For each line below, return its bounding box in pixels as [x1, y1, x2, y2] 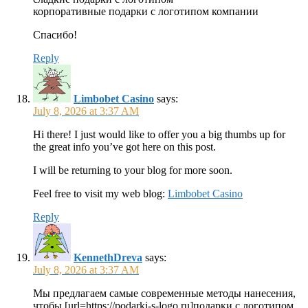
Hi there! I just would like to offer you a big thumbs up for [33, 129, 285, 140]
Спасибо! [33, 29, 77, 41]
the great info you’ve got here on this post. [33, 141, 216, 153]
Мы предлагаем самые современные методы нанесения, [33, 287, 296, 299]
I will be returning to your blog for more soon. [33, 164, 232, 176]
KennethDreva [74, 252, 142, 263]
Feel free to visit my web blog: [33, 188, 168, 199]
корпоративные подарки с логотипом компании [33, 5, 258, 17]
